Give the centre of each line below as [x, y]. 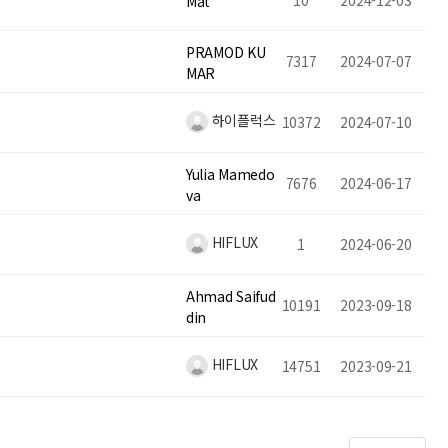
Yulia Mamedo [230, 173]
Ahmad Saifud [231, 295]
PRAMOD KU [226, 51]
